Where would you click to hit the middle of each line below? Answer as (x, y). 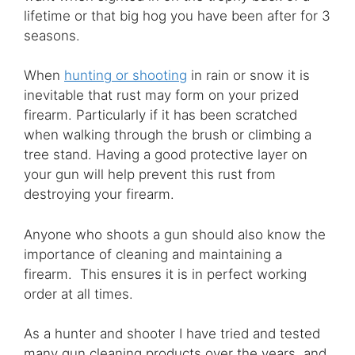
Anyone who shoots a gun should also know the (175, 234)
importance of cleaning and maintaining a (153, 254)
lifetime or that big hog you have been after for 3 (177, 15)
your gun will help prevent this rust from (150, 175)
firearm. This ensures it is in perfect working (165, 274)
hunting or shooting (126, 76)
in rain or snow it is (248, 76)
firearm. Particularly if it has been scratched (160, 115)
